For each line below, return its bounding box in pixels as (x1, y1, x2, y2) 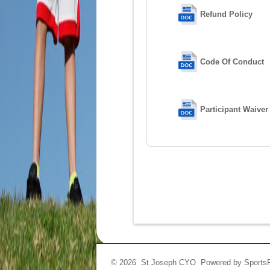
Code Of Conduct (200, 57, 265, 66)
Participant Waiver (200, 104, 269, 114)
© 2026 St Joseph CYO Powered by (110, 258, 244, 267)
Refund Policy (200, 9, 253, 19)
